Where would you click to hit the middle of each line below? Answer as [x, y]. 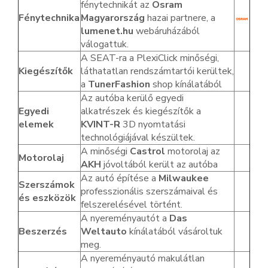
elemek [36, 125]
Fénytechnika [49, 18]
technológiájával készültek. [138, 138]
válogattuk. [105, 45]
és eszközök [47, 198]
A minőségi [105, 152]
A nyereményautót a [125, 219]
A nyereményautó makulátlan [143, 259]
